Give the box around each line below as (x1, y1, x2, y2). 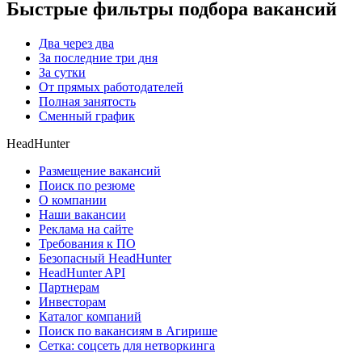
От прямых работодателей (39, 79, 183, 94)
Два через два (39, 36, 114, 50)
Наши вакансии (39, 207, 126, 221)
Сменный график (39, 108, 135, 123)
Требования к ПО (39, 236, 136, 250)
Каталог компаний (39, 309, 141, 323)
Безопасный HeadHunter (39, 250, 171, 265)
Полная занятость (39, 94, 136, 108)
